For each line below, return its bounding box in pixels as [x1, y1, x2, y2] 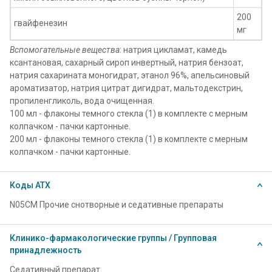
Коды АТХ [10, 180, 50, 190]
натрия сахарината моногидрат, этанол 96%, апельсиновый [10, 70, 250, 80]
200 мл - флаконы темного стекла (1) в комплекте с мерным [10, 134, 248, 144]
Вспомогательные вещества [10, 45, 120, 55]
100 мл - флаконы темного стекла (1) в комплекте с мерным [10, 109, 248, 118]
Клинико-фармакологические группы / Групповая [10, 233, 217, 243]
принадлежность [10, 245, 82, 255]
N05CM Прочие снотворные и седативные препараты [10, 200, 223, 209]
